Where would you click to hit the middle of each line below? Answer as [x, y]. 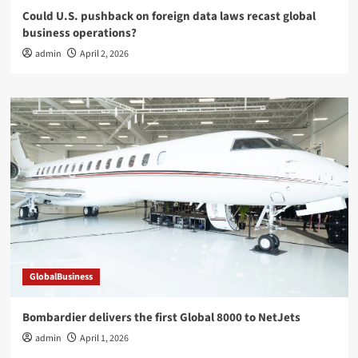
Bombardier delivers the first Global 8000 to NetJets [161, 318]
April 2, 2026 [104, 54]
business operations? [79, 33]
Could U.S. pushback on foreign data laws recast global [169, 16]
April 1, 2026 [104, 338]
